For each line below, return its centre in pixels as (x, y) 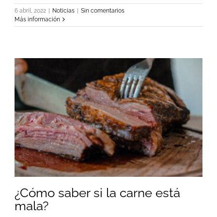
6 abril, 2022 (30, 11)
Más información (37, 20)
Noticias (63, 11)
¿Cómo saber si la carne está (97, 193)
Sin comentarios (103, 11)
